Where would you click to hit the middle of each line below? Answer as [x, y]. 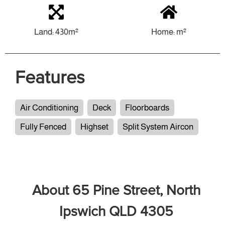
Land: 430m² [56, 32]
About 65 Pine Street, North [116, 191]
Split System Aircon [158, 127]
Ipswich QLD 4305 [116, 212]
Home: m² [169, 32]
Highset [94, 127]
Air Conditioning [49, 108]
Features [50, 78]
